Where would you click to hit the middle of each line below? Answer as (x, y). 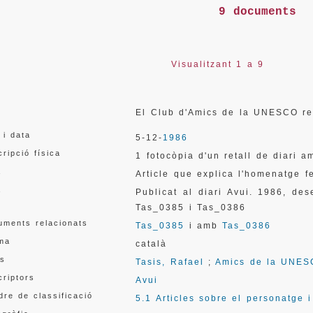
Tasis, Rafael (170, 262)
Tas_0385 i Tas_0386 (191, 208)
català (152, 244)
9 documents (257, 12)
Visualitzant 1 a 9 (218, 64)
